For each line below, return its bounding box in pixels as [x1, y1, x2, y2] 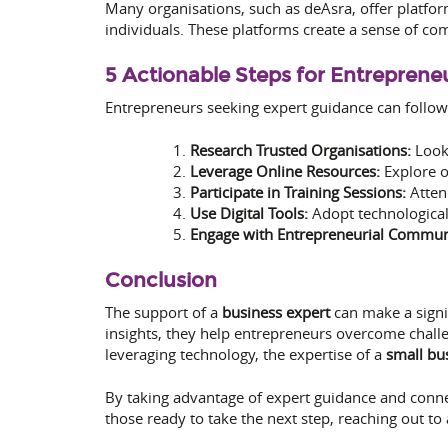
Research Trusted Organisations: [189, 140, 411, 161]
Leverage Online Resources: [189, 161, 380, 182]
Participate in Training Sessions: [189, 182, 406, 203]
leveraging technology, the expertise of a [104, 343, 386, 364]
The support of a [104, 301, 222, 322]
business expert [221, 301, 330, 322]
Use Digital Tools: [189, 203, 308, 224]
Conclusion [104, 267, 217, 292]
